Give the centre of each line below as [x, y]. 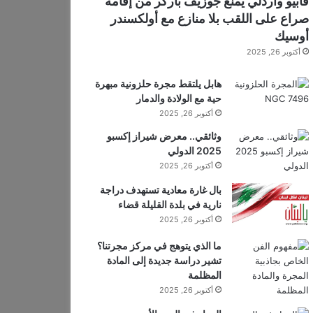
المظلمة [204, 275]
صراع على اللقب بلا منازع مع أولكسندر [209, 19]
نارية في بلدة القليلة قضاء [169, 204]
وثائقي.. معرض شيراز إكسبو [164, 136]
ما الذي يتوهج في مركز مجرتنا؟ [159, 246]
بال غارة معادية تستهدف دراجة [160, 190]
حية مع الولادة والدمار [179, 98]
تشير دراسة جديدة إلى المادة [164, 261]
